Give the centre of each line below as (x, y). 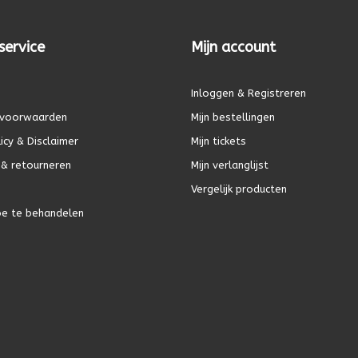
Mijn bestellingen (233, 117)
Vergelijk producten (239, 189)
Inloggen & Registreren (249, 93)
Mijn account (233, 47)
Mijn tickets (219, 141)
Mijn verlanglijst (230, 165)
